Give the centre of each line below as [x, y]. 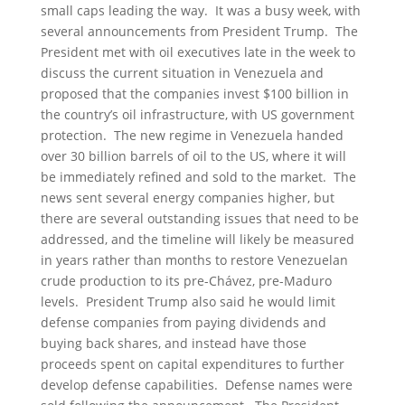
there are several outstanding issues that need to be [199, 218]
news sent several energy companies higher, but [187, 198]
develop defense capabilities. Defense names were [196, 385]
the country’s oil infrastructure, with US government [197, 114]
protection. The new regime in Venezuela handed [192, 135]
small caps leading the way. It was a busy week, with [200, 10]
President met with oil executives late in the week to [198, 52]
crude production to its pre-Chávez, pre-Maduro [186, 281]
